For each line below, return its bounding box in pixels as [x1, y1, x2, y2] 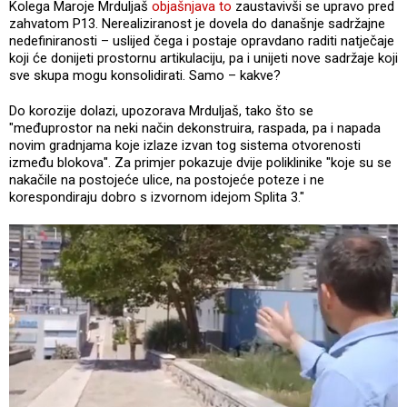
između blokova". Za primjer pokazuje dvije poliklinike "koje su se [9, 154, 392, 172]
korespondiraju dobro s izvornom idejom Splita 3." [9, 189, 304, 206]
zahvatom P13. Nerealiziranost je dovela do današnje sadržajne [9, 15, 385, 33]
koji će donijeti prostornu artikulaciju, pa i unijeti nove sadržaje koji [9, 50, 398, 67]
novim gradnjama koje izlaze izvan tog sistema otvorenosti [9, 137, 361, 154]
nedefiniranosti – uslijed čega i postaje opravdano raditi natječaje [9, 33, 394, 50]
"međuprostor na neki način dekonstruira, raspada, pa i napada [9, 120, 381, 137]
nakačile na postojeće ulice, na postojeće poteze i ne [9, 172, 324, 189]
